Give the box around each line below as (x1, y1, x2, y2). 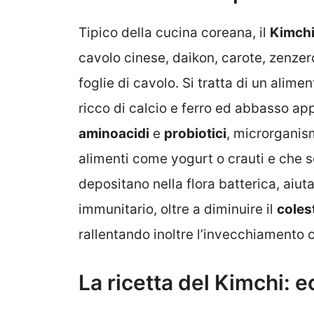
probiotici (164, 125, 226, 142)
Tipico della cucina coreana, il (78, 25, 270, 41)
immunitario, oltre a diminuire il (78, 201, 277, 218)
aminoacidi (78, 125, 149, 142)
